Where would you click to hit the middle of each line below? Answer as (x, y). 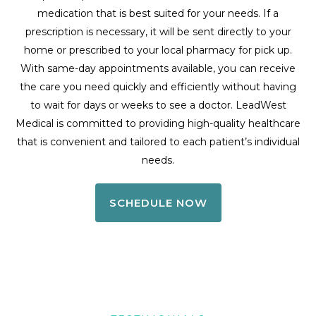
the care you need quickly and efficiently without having (158, 86)
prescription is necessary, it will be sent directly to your (158, 31)
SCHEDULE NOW (158, 202)
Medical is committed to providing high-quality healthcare (158, 123)
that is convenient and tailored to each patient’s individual (158, 141)
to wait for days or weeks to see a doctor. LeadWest (158, 105)
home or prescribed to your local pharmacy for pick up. (158, 50)
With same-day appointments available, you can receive (158, 68)
